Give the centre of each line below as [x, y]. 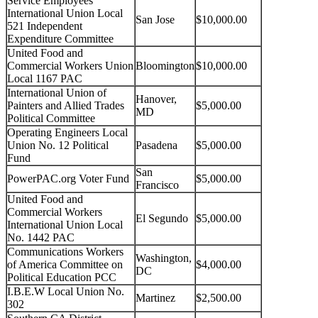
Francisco [157, 185]
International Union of [57, 93]
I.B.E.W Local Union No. [66, 292]
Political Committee [51, 119]
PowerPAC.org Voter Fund [68, 179]
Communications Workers [65, 252]
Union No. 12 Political [58, 146]
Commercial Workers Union [70, 66]
